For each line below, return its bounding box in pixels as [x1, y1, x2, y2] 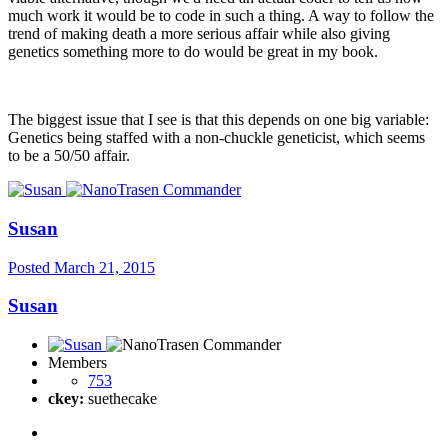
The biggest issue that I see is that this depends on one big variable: [8, 111, 429, 129]
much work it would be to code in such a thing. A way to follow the [8, 7, 434, 25]
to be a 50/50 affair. [8, 147, 130, 165]
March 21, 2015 [54, 258, 155, 276]
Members [48, 354, 107, 372]
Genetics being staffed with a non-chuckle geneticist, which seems [8, 129, 425, 147]
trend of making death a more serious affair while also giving [8, 25, 390, 43]
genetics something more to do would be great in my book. [8, 43, 378, 61]
